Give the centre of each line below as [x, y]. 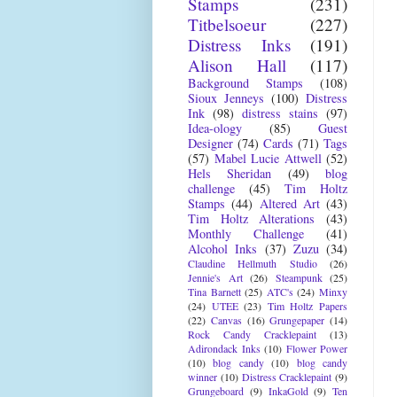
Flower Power [316, 348]
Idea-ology [215, 128]
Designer [210, 143]
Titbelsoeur [227, 24]
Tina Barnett [214, 292]
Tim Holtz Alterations [252, 218]
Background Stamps [245, 83]
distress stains [280, 113]
